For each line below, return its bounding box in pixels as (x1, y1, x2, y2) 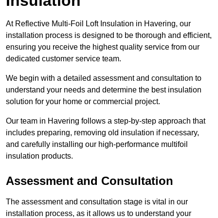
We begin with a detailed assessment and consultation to (6, 74, 201, 83)
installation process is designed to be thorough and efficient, (6, 31, 212, 40)
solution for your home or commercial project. (6, 97, 162, 106)
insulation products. (6, 152, 73, 161)
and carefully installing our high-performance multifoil (6, 140, 188, 149)
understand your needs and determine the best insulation (6, 86, 201, 94)
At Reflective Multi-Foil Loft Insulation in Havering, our (6, 19, 191, 28)
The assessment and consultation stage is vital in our (6, 198, 188, 206)
